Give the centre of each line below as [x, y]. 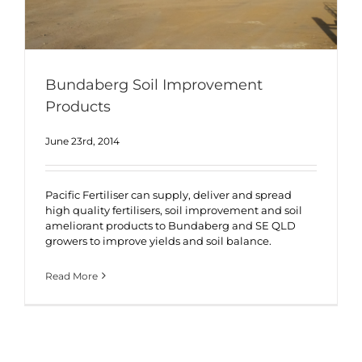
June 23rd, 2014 [82, 141]
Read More [72, 276]
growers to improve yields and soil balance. [158, 240]
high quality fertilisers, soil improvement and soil [174, 210]
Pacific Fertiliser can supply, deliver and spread [168, 194]
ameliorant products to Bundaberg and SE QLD [170, 225]
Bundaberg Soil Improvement [154, 85]
